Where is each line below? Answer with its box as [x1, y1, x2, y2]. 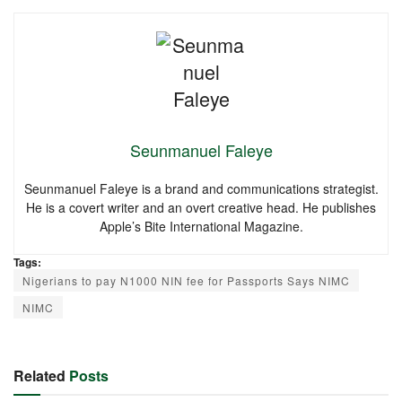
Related [13, 365, 66, 387]
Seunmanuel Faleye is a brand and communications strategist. [23, 179, 379, 198]
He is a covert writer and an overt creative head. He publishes [26, 198, 376, 217]
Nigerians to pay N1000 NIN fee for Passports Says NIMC [22, 273, 350, 289]
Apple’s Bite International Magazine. [99, 217, 303, 236]
